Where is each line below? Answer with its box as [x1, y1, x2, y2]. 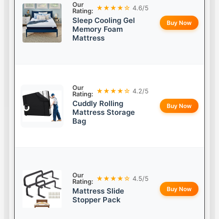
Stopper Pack [72, 195, 121, 205]
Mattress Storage [72, 108, 135, 117]
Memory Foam [72, 24, 123, 34]
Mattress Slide [72, 186, 125, 196]
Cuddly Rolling [72, 99, 124, 109]
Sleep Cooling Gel [72, 16, 135, 25]
